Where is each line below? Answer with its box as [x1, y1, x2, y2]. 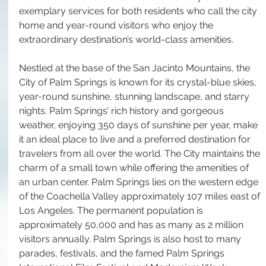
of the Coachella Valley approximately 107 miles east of [19, 191, 262, 202]
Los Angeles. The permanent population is [19, 205, 205, 216]
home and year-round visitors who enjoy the [19, 20, 216, 31]
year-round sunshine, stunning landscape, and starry [19, 91, 252, 102]
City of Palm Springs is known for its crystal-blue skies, [19, 77, 259, 88]
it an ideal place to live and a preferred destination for [19, 134, 253, 145]
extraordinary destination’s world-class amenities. [19, 34, 236, 45]
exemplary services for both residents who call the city [19, 5, 259, 17]
